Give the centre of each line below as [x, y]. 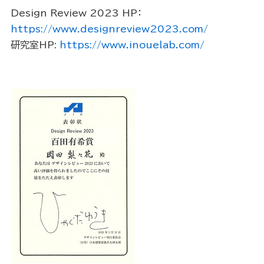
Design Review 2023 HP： [76, 13]
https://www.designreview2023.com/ [109, 29]
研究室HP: [35, 45]
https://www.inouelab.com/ [132, 45]
